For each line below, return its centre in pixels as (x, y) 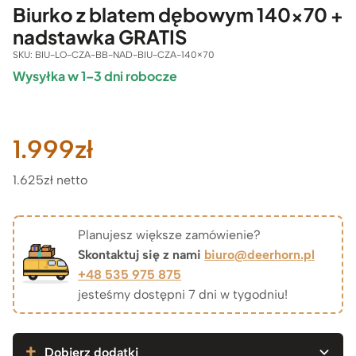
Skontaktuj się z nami (141, 254)
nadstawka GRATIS (100, 36)
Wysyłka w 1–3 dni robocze (95, 75)
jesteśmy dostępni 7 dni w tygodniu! (183, 294)
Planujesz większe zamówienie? (169, 234)
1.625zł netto (50, 180)
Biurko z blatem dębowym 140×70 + (178, 14)
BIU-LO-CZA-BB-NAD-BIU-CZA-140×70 (125, 54)
